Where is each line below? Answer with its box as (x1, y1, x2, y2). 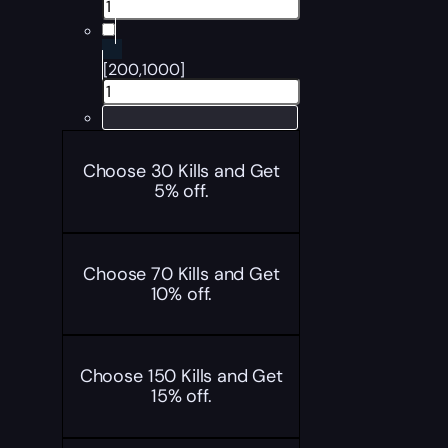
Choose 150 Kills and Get (79, 364, 283, 389)
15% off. (151, 384, 212, 409)
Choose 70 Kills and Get (83, 261, 280, 286)
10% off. (150, 281, 213, 306)
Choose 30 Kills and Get (82, 159, 281, 184)
